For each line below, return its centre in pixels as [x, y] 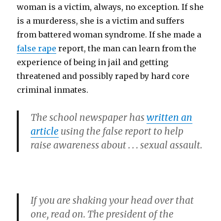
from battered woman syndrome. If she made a [109, 35]
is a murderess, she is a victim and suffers [101, 21]
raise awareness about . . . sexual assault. [117, 145]
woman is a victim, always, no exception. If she [110, 7]
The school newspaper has [89, 117]
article [45, 131]
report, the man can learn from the [127, 48]
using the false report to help [121, 131]
